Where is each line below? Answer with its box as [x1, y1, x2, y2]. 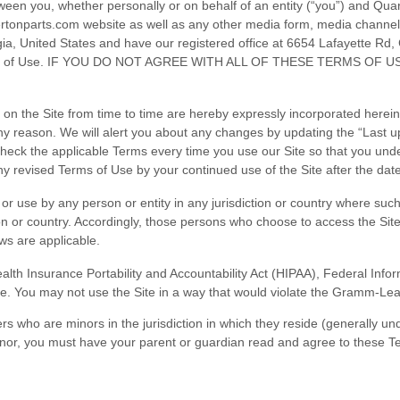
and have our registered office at [96, 36, 287, 51]
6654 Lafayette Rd [287, 36, 391, 51]
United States [20, 36, 96, 51]
